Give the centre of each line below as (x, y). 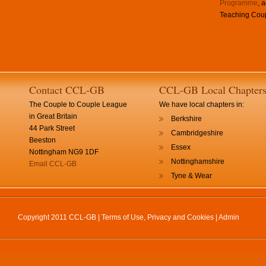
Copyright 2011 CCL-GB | (60, 217)
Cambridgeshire (197, 133)
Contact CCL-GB (67, 90)
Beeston (42, 140)
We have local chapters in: (202, 104)
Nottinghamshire (198, 161)
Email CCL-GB (53, 164)
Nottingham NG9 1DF (64, 152)
